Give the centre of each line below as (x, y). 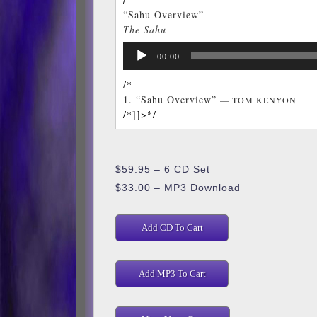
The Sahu (145, 30)
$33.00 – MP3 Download (178, 188)
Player (137, 64)
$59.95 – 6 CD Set (163, 169)
